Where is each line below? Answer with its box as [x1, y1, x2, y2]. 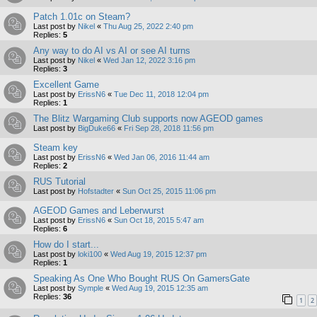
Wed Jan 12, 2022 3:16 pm [103, 55, 195, 64]
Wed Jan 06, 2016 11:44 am [114, 152, 209, 161]
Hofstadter [78, 186, 114, 195]
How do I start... [33, 238, 99, 250]
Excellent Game [33, 79, 99, 90]
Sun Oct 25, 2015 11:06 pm [122, 186, 216, 195]
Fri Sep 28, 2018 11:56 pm [124, 123, 214, 132]
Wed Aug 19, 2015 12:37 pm [110, 249, 207, 258]
